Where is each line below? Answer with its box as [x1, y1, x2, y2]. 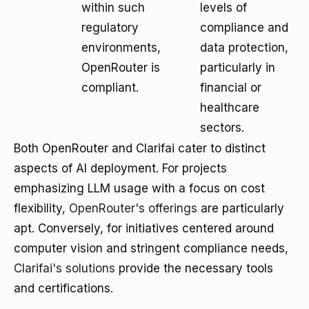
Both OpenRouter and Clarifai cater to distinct [14, 141, 266, 155]
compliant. [81, 81, 139, 94]
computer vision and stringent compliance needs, [14, 241, 288, 255]
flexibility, [14, 201, 69, 215]
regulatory [81, 21, 139, 34]
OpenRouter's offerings [69, 201, 197, 215]
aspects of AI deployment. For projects [14, 161, 227, 175]
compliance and [200, 21, 288, 34]
